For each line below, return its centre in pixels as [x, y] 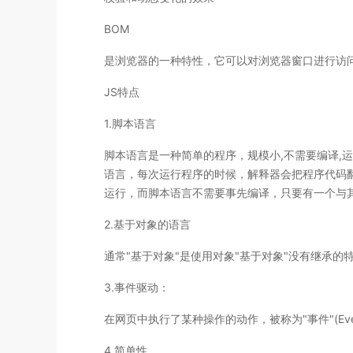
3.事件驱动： [137, 287]
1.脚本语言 [130, 123]
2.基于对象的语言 [147, 224]
